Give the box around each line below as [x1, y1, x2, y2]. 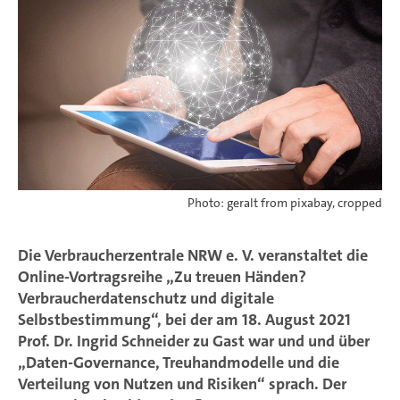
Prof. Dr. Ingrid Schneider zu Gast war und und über [18, 330, 370, 353]
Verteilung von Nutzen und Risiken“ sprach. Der [18, 373, 346, 396]
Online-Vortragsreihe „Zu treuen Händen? [18, 266, 306, 288]
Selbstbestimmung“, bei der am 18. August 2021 [18, 309, 351, 331]
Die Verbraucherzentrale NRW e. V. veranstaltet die [18, 245, 368, 267]
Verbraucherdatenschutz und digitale [18, 287, 274, 310]
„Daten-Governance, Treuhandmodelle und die [18, 352, 339, 374]
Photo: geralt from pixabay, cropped [187, 195, 382, 212]
